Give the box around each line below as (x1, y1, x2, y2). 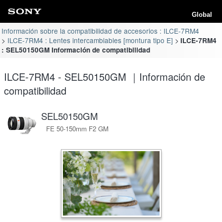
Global (192, 11, 212, 18)
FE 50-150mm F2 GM (46, 123, 109, 133)
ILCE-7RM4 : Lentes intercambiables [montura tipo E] (7, 35, 173, 45)
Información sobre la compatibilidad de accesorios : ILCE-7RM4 (1, 25, 200, 36)
